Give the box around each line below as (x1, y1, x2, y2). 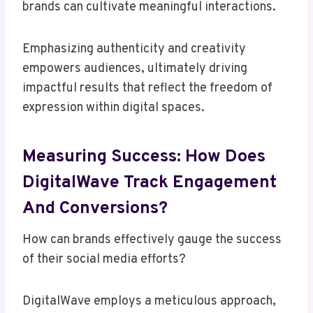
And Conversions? (22, 197, 168, 220)
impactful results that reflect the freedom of (22, 80, 272, 97)
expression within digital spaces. (22, 100, 205, 117)
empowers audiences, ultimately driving (22, 61, 247, 78)
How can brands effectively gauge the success (22, 232, 282, 249)
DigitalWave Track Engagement (22, 171, 277, 194)
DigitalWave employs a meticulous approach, (22, 293, 276, 310)
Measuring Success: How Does (22, 145, 265, 168)
